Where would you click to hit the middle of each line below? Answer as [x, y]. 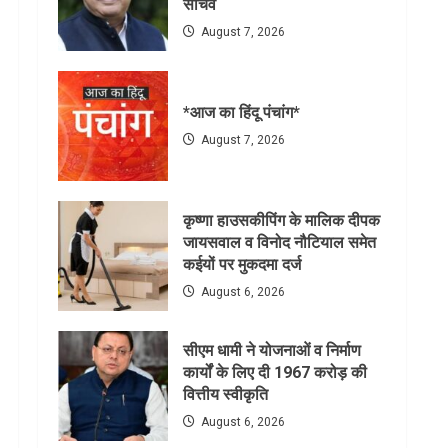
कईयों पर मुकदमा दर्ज [242, 265]
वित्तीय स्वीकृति [225, 395]
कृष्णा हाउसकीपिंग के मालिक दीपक [281, 221]
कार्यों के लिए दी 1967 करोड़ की [275, 373]
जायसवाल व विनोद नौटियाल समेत [279, 243]
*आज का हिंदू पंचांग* [241, 113]
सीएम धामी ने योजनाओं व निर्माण [272, 351]
